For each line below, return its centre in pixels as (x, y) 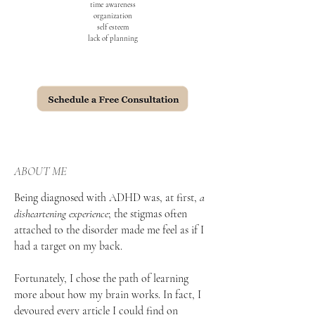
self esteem (112, 27)
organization (112, 16)
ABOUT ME (40, 171)
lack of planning (112, 38)
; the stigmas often (148, 214)
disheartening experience (61, 214)
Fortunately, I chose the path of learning (101, 278)
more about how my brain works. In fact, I (108, 295)
